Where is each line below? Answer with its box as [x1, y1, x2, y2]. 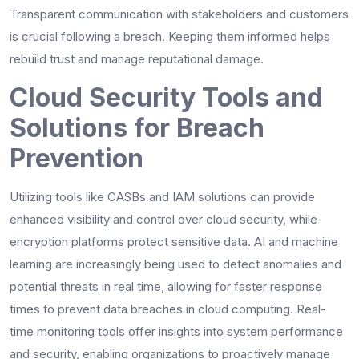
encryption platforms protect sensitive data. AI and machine [10, 233, 338, 249]
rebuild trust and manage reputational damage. [10, 50, 264, 67]
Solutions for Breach [10, 111, 264, 143]
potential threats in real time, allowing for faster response [10, 278, 322, 294]
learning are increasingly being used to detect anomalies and [10, 256, 341, 272]
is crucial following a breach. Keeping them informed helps [10, 28, 330, 44]
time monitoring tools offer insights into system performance [10, 323, 343, 339]
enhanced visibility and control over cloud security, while [10, 211, 317, 227]
